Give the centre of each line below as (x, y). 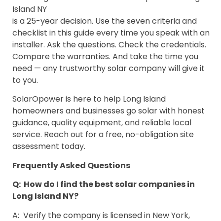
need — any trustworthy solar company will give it (109, 68)
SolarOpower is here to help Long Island (89, 99)
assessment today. (49, 147)
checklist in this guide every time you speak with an (111, 33)
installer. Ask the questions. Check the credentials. (109, 44)
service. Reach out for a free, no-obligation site (103, 135)
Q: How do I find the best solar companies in (104, 184)
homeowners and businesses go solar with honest (109, 111)
